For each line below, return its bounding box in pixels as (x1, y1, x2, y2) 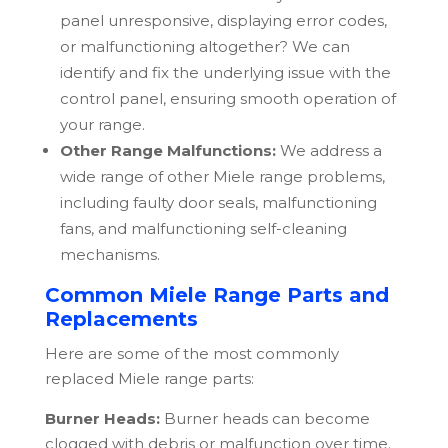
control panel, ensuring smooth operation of (59, 89, 396, 109)
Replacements (44, 307, 198, 332)
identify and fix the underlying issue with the (59, 63, 391, 83)
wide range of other (59, 167, 213, 187)
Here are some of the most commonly (44, 344, 339, 364)
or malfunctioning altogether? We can (59, 37, 350, 57)
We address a (275, 141, 382, 161)
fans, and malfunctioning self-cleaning (59, 219, 347, 239)
